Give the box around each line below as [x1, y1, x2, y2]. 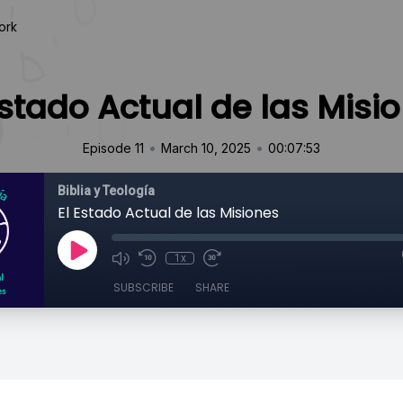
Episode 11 [83, 140, 144, 156]
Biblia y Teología [58, 184, 155, 198]
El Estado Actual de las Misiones [58, 202, 279, 223]
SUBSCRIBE [113, 280, 174, 295]
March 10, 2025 [161, 140, 251, 156]
